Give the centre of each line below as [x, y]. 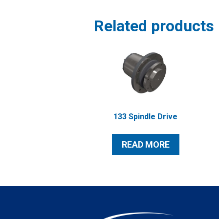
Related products [154, 26]
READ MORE [145, 145]
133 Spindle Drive [146, 117]
